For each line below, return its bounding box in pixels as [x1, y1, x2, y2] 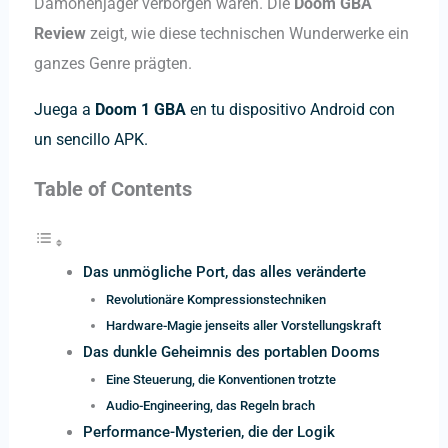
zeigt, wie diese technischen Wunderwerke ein [85, 24, 409, 44]
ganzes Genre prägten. [33, 54, 192, 74]
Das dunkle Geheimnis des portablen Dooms [83, 342, 381, 361]
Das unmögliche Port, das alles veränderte [83, 262, 367, 281]
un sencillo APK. [33, 130, 148, 150]
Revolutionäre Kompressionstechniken [106, 291, 327, 307]
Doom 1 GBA [94, 100, 186, 120]
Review [33, 24, 86, 44]
